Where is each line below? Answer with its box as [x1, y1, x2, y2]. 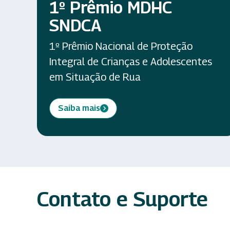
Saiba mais [58, 103, 100, 113]
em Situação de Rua [49, 71, 141, 83]
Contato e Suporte [37, 186, 208, 211]
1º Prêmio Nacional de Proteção [49, 40, 193, 52]
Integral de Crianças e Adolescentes [49, 55, 212, 68]
